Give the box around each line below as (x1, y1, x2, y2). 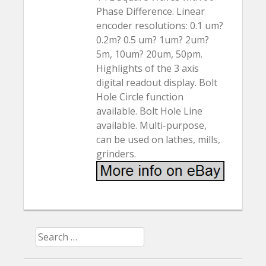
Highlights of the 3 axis (96, 61, 199, 75)
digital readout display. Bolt (96, 75, 218, 89)
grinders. (96, 147, 137, 160)
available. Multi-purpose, (96, 118, 207, 132)
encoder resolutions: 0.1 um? (96, 18, 224, 32)
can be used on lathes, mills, (96, 132, 221, 146)
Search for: (36, 227, 82, 241)
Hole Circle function (96, 90, 184, 103)
